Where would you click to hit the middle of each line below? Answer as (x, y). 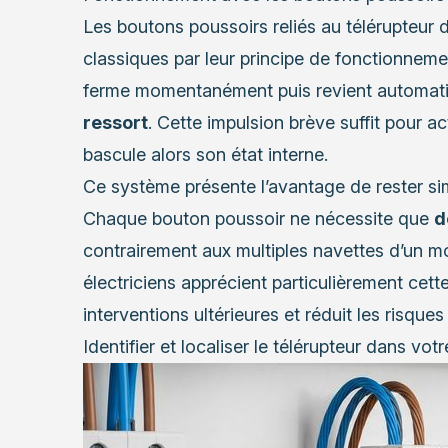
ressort (115, 123)
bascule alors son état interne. (205, 155)
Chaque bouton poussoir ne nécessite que (258, 219)
